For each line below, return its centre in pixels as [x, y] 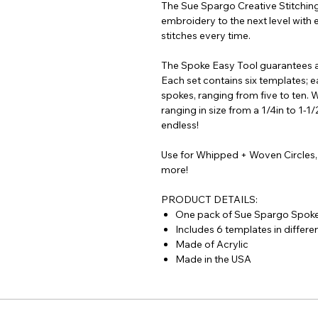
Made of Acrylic [212, 245]
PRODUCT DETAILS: [209, 200]
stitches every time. [207, 36]
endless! [180, 125]
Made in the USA [213, 259]
